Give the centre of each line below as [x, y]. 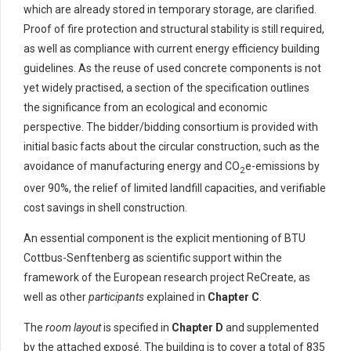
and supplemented [272, 328]
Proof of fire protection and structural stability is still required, [174, 29]
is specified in [138, 328]
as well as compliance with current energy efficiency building [172, 49]
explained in [176, 297]
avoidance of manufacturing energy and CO [132, 166]
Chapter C [233, 297]
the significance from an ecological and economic [145, 108]
